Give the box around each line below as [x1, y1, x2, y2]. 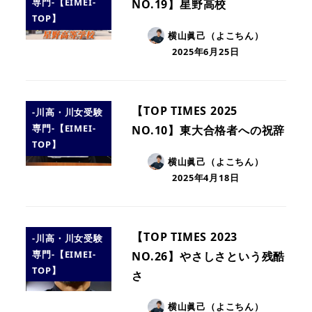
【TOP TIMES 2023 [132, 228, 238, 244]
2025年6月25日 [172, 45, 240, 58]
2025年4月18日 [172, 171, 240, 185]
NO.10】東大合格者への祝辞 [132, 123, 286, 138]
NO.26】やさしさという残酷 [132, 248, 286, 264]
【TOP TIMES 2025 [132, 103, 238, 118]
